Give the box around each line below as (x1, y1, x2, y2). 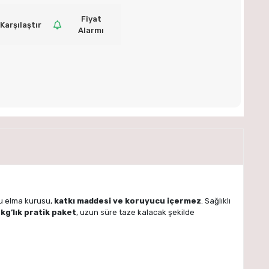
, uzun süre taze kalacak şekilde (76, 207, 195, 217)
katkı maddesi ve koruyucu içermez (54, 196, 201, 205)
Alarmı (78, 26, 104, 35)
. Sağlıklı (201, 196, 231, 205)
